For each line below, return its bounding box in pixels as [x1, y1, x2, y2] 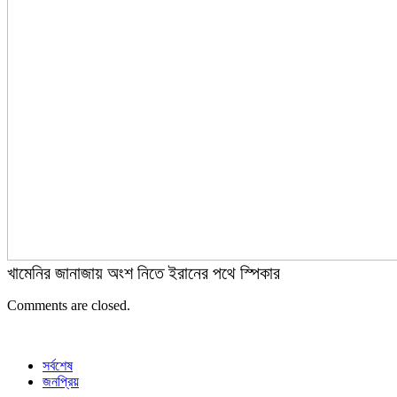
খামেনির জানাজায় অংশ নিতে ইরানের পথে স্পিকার [7, 262, 280, 283]
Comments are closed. [7, 297, 130, 313]
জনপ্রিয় [43, 373, 79, 389]
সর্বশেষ [43, 357, 73, 373]
